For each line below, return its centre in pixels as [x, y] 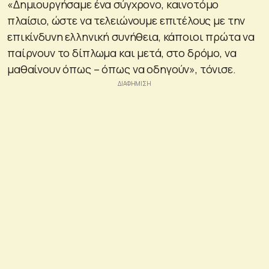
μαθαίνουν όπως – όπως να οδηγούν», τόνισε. [122, 69]
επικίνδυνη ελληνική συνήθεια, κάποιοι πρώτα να [131, 37]
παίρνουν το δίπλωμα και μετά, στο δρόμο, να [122, 53]
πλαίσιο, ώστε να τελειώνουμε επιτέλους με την [126, 21]
